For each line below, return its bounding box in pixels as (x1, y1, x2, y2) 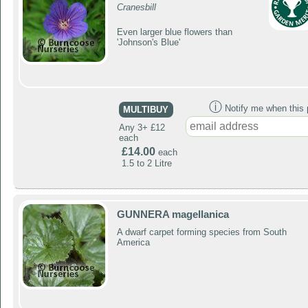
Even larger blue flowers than (116, 26, 232, 37)
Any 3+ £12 (118, 122, 165, 133)
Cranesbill (116, 2, 156, 13)
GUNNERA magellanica (116, 208, 229, 220)
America (116, 237, 150, 248)
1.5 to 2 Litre (121, 157, 172, 168)
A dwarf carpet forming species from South (116, 227, 287, 238)
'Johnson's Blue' (116, 36, 180, 47)
